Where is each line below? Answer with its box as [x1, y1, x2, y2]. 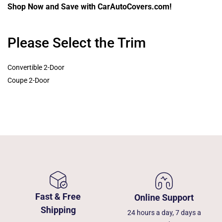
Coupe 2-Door [7, 76, 50, 84]
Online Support [134, 192, 194, 203]
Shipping [40, 205, 76, 215]
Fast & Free [35, 191, 81, 202]
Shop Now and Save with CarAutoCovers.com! [7, 2, 171, 11]
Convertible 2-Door [7, 63, 64, 71]
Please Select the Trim [7, 35, 146, 51]
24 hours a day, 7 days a [127, 208, 201, 217]
